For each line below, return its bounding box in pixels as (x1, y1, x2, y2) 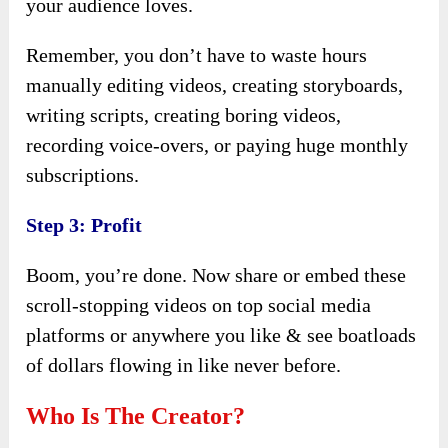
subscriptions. (26, 163, 140, 186)
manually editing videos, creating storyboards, (26, 73, 404, 96)
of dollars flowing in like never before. (26, 353, 342, 376)
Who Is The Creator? (26, 402, 246, 429)
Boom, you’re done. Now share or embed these (26, 263, 407, 286)
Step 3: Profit (26, 213, 143, 236)
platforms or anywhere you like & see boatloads (26, 323, 417, 346)
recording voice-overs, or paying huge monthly (26, 133, 409, 156)
